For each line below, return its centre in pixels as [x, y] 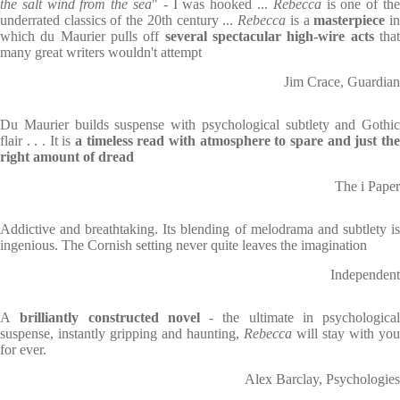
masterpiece [350, 20]
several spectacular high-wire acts [269, 36]
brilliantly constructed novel [105, 317]
